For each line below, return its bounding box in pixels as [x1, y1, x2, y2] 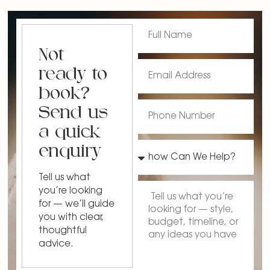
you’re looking [38, 187, 102, 196]
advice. [38, 240, 73, 249]
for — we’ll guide [38, 200, 115, 209]
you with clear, [38, 213, 104, 222]
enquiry [38, 144, 101, 160]
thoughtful [38, 227, 87, 236]
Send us [38, 105, 108, 122]
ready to [38, 67, 107, 83]
